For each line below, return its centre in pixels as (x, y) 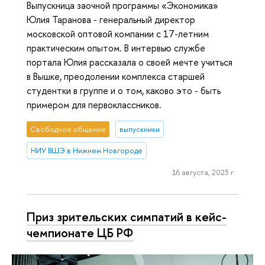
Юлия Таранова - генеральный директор (111, 19)
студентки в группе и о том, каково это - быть (124, 90)
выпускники (139, 130)
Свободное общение (68, 130)
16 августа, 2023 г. (203, 172)
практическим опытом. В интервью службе (116, 48)
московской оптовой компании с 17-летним (118, 33)
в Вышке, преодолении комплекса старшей (116, 76)
